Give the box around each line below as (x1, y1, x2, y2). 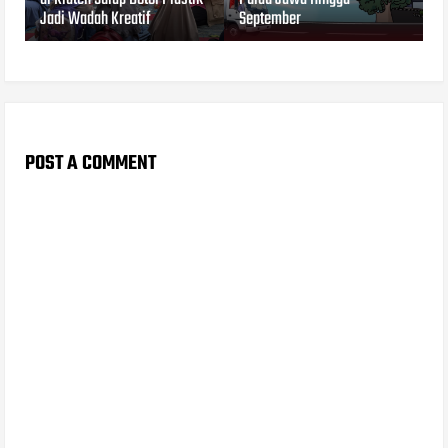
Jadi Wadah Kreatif (40, 5, 151, 35)
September (239, 5, 301, 35)
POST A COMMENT (25, 147, 157, 179)
